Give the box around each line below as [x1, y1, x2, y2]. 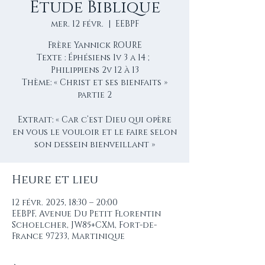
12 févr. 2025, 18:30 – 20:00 [12, 197, 118, 208]
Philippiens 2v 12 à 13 [50, 64, 139, 76]
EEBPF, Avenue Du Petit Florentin [12, 208, 161, 219]
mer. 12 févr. [50, 18, 104, 30]
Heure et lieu [12, 172, 98, 188]
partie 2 [77, 89, 112, 101]
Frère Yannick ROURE [47, 40, 142, 51]
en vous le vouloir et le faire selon [12, 127, 177, 138]
